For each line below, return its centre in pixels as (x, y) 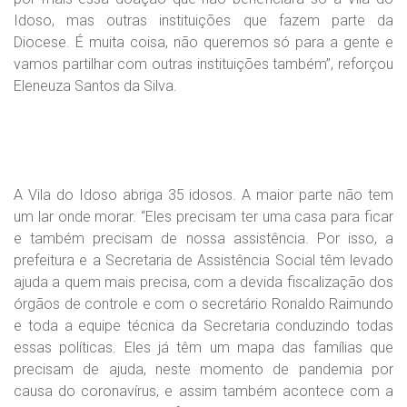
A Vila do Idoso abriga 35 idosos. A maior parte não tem (203, 195)
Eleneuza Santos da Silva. (95, 86)
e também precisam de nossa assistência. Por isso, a (203, 238)
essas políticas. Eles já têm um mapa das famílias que (203, 347)
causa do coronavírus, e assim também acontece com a (203, 391)
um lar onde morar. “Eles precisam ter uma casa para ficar (203, 217)
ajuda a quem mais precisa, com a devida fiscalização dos (203, 282)
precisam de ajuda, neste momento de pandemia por (203, 369)
